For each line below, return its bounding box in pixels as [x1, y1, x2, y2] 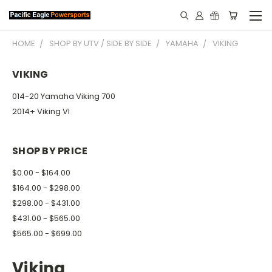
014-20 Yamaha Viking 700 [12, 90, 115, 102]
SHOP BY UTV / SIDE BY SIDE [49, 38, 152, 49]
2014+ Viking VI [12, 105, 70, 117]
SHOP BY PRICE [12, 143, 88, 158]
